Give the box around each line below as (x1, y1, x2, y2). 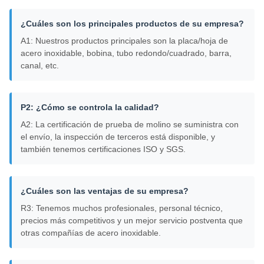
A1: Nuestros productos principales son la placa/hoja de (21, 36, 228, 46)
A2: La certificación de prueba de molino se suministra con (21, 120, 239, 130)
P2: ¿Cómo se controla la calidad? (21, 103, 159, 113)
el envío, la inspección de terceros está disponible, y (21, 132, 215, 142)
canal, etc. (21, 61, 59, 71)
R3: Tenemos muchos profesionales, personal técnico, (21, 203, 223, 213)
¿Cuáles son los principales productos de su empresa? (21, 19, 244, 29)
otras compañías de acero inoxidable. (21, 228, 161, 238)
